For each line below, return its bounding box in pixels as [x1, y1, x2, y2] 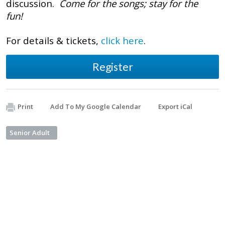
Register [92, 60, 133, 73]
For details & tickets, [6, 34, 101, 47]
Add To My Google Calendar [50, 102, 141, 111]
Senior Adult [10, 128, 50, 137]
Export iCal [158, 102, 192, 111]
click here [101, 34, 144, 47]
